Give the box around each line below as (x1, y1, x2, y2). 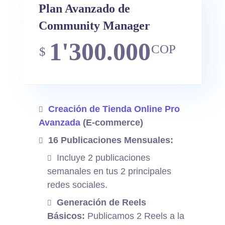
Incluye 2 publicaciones (57, 153, 151, 163)
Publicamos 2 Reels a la (85, 211, 185, 221)
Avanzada (39, 118, 81, 128)
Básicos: (47, 211, 85, 221)
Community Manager (39, 19, 151, 33)
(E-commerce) (80, 118, 144, 128)
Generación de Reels (57, 197, 147, 208)
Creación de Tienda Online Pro (48, 104, 180, 115)
